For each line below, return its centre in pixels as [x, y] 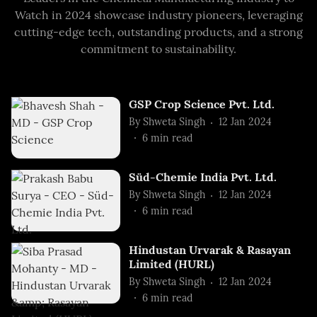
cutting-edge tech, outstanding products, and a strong [158, 31]
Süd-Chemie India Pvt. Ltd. [203, 177]
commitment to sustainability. [158, 48]
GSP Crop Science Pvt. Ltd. [202, 104]
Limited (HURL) [172, 264]
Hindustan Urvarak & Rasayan [210, 249]
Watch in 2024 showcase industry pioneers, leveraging [158, 15]
